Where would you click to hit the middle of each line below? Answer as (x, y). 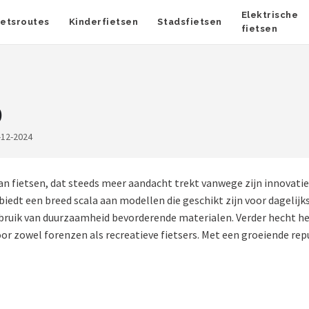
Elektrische (270, 15)
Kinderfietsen (103, 22)
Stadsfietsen (190, 22)
